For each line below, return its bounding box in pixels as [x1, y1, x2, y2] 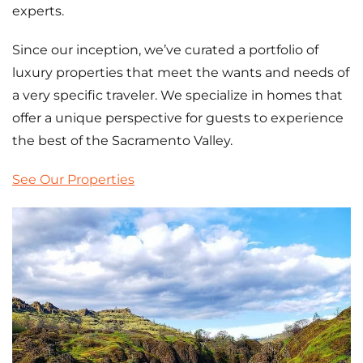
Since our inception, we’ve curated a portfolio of [12, 42, 318, 58]
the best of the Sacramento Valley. [12, 133, 233, 148]
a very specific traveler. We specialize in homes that [12, 88, 343, 103]
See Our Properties [12, 172, 135, 187]
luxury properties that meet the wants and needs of [12, 65, 349, 80]
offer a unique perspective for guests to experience [12, 110, 344, 126]
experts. [12, 3, 64, 19]
